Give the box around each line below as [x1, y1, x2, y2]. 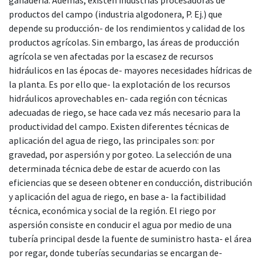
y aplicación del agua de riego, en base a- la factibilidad [9, 190, 226, 202]
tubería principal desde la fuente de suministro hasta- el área [9, 232, 251, 244]
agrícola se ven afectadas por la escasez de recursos [9, 50, 213, 62]
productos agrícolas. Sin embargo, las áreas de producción [9, 36, 239, 48]
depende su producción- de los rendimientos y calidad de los [9, 22, 245, 34]
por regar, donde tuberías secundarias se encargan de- [9, 246, 222, 258]
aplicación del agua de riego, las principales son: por [9, 134, 215, 146]
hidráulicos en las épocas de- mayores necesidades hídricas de [9, 64, 252, 76]
